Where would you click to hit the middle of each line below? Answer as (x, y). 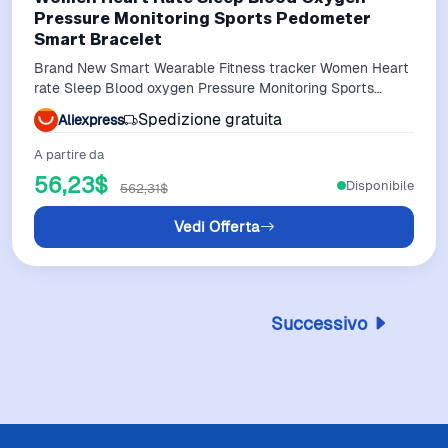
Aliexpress (91, 119)
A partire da (69, 155)
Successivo (319, 323)
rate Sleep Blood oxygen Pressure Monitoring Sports (204, 88)
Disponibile (380, 185)
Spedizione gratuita (210, 120)
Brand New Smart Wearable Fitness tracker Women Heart (221, 68)
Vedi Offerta (216, 227)
